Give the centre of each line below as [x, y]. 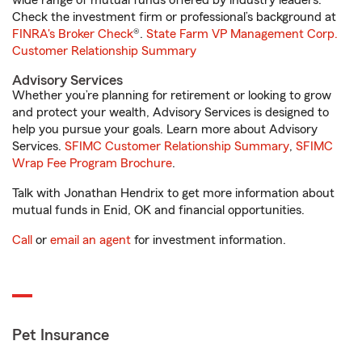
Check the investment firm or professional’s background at [174, 17]
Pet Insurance [61, 335]
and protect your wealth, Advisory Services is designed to [170, 112]
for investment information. [208, 240]
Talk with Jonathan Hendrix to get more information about [173, 193]
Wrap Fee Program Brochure [92, 163]
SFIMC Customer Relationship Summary [177, 146]
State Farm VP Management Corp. [242, 34]
